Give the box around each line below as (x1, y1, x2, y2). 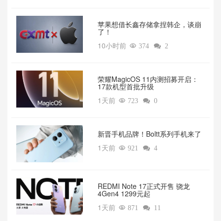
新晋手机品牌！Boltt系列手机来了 (97, 129, 201, 139)
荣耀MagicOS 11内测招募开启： (97, 74, 198, 84)
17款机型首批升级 (97, 81, 154, 92)
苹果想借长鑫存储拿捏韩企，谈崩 (97, 19, 201, 30)
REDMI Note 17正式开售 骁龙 (97, 181, 190, 191)
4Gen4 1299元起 (97, 188, 150, 199)
